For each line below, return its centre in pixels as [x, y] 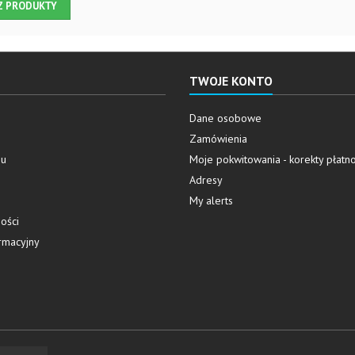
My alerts [211, 200]
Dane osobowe [225, 118]
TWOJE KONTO [231, 81]
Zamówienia [218, 139]
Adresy [206, 180]
